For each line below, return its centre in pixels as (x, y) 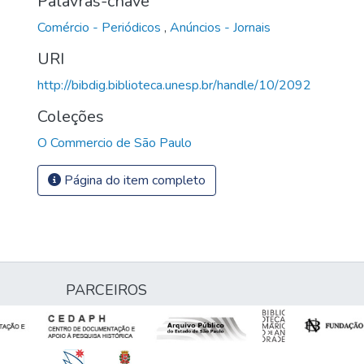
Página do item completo (133, 180)
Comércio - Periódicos (101, 27)
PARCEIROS (106, 290)
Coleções (71, 116)
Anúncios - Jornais (220, 27)
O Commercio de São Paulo (115, 143)
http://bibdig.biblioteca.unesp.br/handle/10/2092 (174, 85)
